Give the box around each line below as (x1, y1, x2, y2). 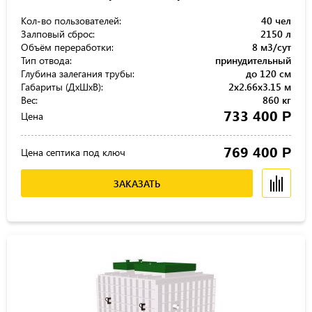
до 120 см (246, 67, 291, 80)
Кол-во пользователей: (21, 14, 121, 27)
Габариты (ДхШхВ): (21, 80, 103, 93)
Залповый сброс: (21, 27, 95, 40)
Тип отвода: (21, 54, 72, 67)
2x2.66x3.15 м (228, 80, 291, 93)
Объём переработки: (21, 40, 114, 54)
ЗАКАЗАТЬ (114, 176, 160, 190)
